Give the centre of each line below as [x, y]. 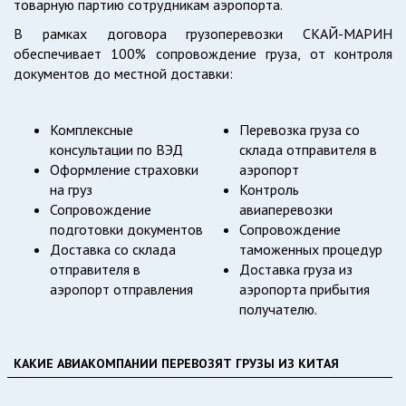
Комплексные [92, 130]
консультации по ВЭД [116, 150]
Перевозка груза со [300, 130]
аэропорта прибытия [304, 290]
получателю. [278, 309]
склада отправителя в [308, 150]
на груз [71, 190]
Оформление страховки [124, 170]
